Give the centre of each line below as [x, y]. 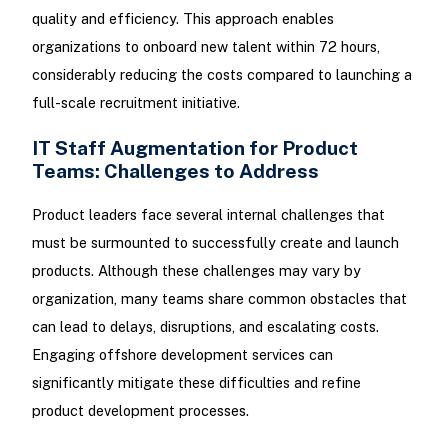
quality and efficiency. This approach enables [182, 19]
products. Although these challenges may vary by [196, 271]
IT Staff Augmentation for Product [194, 148]
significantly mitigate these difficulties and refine [196, 383]
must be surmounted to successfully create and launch [215, 243]
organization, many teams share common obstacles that [219, 299]
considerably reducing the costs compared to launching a [221, 75]
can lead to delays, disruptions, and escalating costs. [205, 327]
